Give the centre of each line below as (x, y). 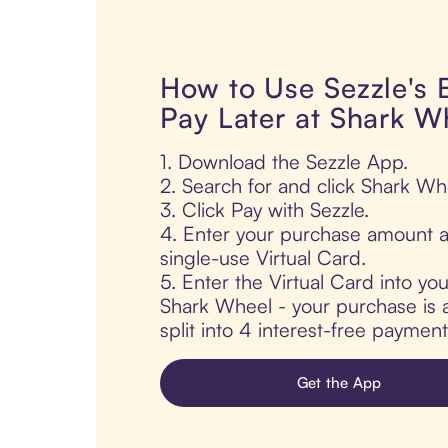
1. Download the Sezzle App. (284, 162)
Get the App (339, 383)
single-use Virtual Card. (263, 258)
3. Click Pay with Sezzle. (264, 210)
